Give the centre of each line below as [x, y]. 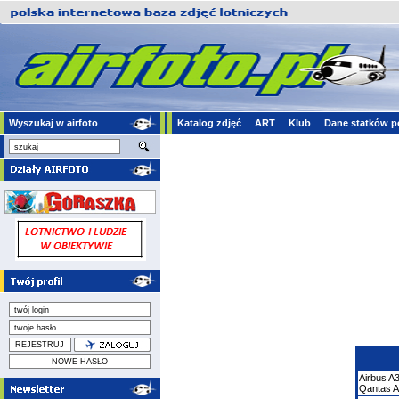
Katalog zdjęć [209, 123]
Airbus [373, 378]
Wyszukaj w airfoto [53, 123]
